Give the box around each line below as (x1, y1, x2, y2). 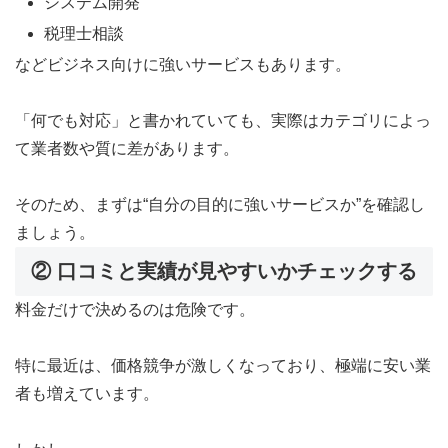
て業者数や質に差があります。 (15, 140, 239, 158)
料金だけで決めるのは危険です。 (15, 301, 255, 319)
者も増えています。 (15, 385, 159, 403)
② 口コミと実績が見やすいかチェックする (31, 260, 417, 283)
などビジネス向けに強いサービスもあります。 (15, 56, 351, 74)
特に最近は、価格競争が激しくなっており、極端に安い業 (15, 357, 431, 375)
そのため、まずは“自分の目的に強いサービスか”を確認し (15, 196, 425, 214)
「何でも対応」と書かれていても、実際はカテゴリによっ (15, 112, 431, 130)
